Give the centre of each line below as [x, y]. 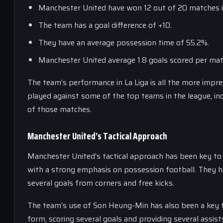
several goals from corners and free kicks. [101, 183]
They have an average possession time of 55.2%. [124, 42]
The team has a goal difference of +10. [105, 25]
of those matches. [59, 109]
